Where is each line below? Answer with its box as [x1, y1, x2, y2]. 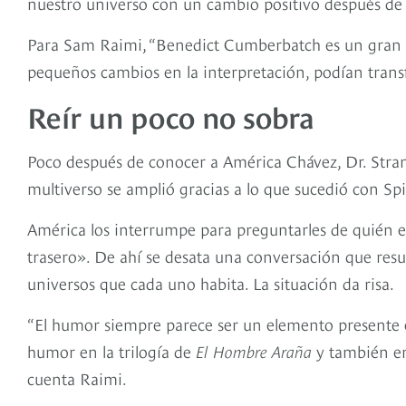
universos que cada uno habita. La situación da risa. [27, 270, 398, 294]
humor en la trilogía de [27, 338, 196, 362]
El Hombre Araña [196, 338, 312, 362]
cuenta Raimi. [27, 365, 130, 389]
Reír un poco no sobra [27, 94, 314, 135]
